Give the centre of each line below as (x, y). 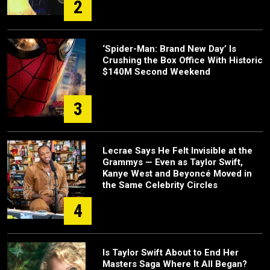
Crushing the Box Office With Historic (183, 60)
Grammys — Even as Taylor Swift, (173, 162)
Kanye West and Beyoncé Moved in (177, 174)
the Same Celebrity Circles (160, 185)
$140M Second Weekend (156, 72)
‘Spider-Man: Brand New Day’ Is (169, 49)
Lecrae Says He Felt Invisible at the (177, 151)
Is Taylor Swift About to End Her (171, 253)
